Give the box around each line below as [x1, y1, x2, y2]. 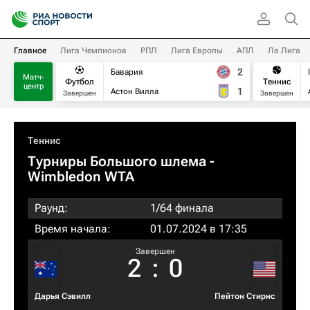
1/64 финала [150, 201, 214, 215]
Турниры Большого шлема [28, 153, 206, 170]
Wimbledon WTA [28, 168, 134, 185]
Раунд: [35, 201, 68, 215]
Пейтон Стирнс [215, 291, 275, 301]
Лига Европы [171, 46, 223, 55]
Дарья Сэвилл [35, 291, 91, 301]
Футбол [65, 76, 94, 86]
